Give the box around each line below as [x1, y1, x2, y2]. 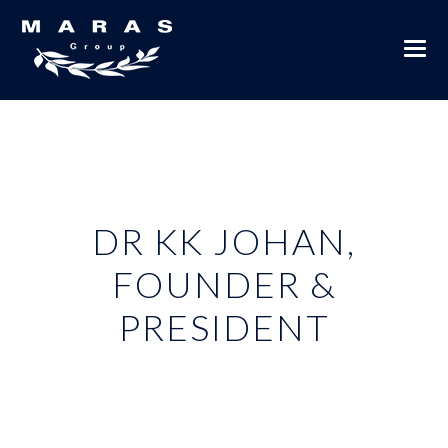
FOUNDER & [111, 262, 337, 306]
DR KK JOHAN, [92, 219, 356, 263]
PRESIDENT [118, 305, 330, 349]
